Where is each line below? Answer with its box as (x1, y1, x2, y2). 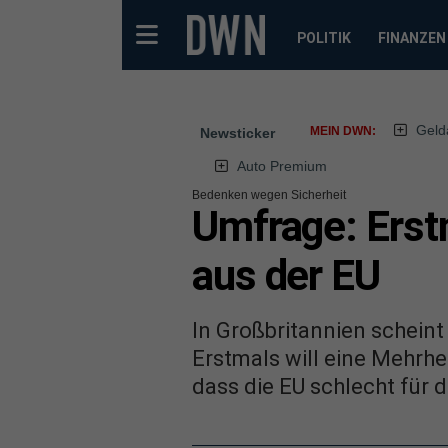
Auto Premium (236, 158, 327, 174)
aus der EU (192, 251, 380, 300)
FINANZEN (377, 30, 446, 46)
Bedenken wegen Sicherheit (192, 188, 346, 202)
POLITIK (296, 30, 351, 46)
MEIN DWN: (310, 124, 376, 138)
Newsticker (200, 125, 275, 141)
